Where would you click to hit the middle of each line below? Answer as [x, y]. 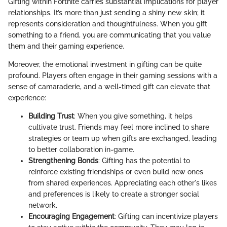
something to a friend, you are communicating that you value [109, 35]
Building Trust [51, 116]
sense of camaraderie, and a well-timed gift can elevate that [109, 86]
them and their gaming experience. [66, 46]
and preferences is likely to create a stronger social [114, 194]
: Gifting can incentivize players [166, 216]
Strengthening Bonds [63, 160]
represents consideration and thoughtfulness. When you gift [108, 24]
